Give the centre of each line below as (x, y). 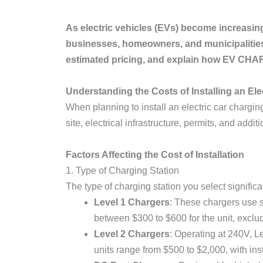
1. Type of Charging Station (122, 171)
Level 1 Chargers (132, 202)
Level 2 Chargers (132, 234)
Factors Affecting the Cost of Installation (155, 155)
